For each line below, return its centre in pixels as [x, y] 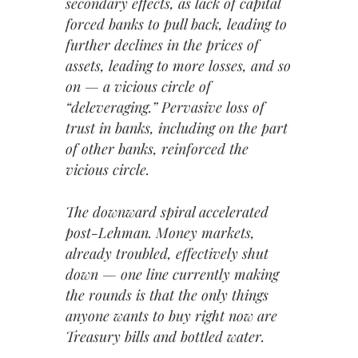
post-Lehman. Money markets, [160, 232]
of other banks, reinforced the [157, 149]
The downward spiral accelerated [167, 211]
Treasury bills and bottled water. [165, 336]
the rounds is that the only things [167, 294]
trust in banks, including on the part [177, 128]
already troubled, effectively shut [167, 253]
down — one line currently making [172, 274]
